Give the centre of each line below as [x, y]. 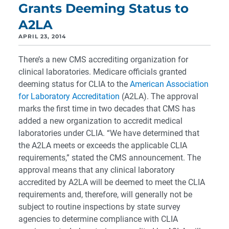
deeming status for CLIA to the [74, 84]
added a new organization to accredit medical [100, 121]
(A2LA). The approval [159, 96]
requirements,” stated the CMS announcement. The [110, 158]
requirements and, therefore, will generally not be [105, 194]
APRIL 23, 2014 [42, 37]
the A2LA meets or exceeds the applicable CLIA [103, 145]
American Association [169, 84]
